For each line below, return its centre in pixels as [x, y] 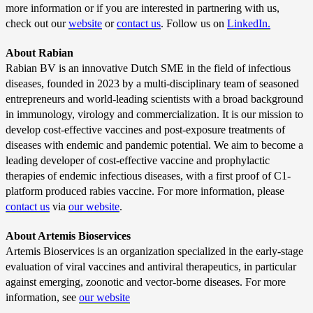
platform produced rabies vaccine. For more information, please [145, 191]
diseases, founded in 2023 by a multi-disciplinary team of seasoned [152, 83]
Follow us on [197, 23]
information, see [42, 297]
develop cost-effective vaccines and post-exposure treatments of [145, 130]
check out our [37, 23]
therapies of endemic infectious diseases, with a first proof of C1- [148, 176]
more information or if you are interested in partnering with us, [143, 8]
